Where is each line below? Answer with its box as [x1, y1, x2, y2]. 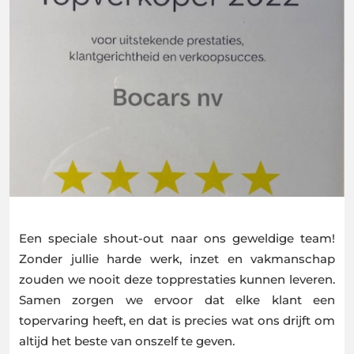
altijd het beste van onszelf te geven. [19, 333, 235, 348]
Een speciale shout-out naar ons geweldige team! [19, 230, 335, 246]
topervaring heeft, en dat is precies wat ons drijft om [19, 312, 335, 328]
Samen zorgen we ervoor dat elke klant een [19, 292, 335, 307]
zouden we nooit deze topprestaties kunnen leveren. [19, 271, 335, 287]
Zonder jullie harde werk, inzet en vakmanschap [19, 250, 335, 266]
